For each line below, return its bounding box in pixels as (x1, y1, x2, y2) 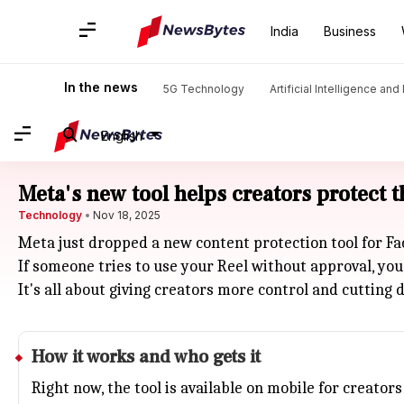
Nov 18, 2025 (93, 208, 161, 222)
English (101, 127, 142, 143)
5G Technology (163, 82, 244, 96)
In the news (64, 79, 138, 95)
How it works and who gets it (32, 345, 261, 369)
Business (324, 23, 376, 39)
